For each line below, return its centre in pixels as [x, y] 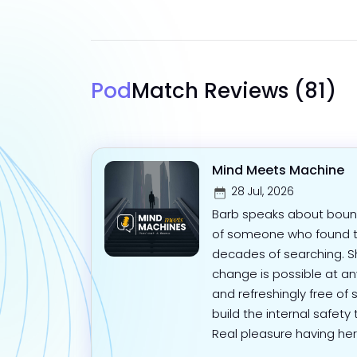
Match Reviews [210, 90]
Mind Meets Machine [279, 171]
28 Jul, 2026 [263, 192]
